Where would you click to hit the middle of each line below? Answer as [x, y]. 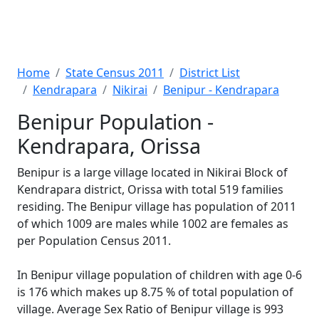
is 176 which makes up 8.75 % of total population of [155, 292]
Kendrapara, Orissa [109, 146]
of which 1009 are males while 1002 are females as [153, 224]
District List [210, 73]
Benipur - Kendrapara [221, 90]
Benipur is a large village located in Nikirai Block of [152, 172]
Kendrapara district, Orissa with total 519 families [150, 189]
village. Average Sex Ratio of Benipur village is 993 [150, 309]
